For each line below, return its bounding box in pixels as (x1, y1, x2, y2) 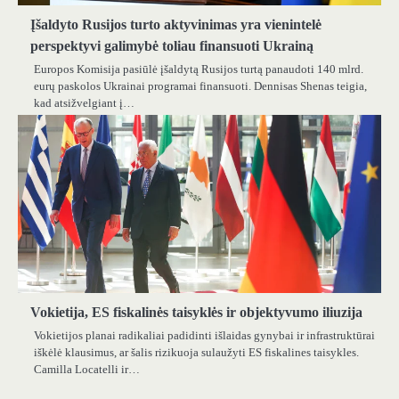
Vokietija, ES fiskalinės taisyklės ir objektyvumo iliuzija (30, 304, 362, 320)
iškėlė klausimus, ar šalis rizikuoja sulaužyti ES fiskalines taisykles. (34, 345, 359, 359)
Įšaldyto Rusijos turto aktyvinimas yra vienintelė (30, 16, 322, 32)
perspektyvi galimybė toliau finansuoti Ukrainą (30, 37, 313, 53)
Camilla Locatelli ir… (34, 362, 140, 376)
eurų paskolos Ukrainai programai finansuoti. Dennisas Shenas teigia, (34, 78, 367, 93)
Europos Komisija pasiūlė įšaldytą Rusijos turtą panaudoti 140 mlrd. (34, 61, 363, 76)
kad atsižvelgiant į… (34, 95, 134, 110)
